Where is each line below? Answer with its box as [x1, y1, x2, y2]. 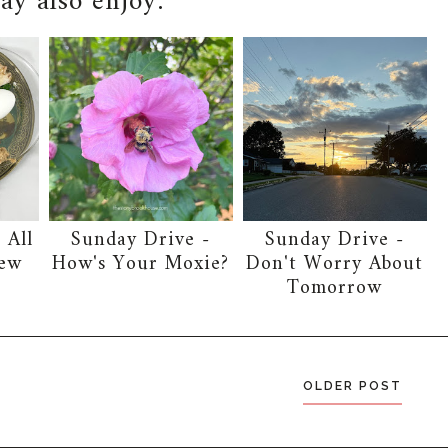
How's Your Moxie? [52, 247, 230, 283]
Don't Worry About [246, 247, 424, 283]
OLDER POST [302, 379, 402, 394]
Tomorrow [287, 271, 383, 307]
